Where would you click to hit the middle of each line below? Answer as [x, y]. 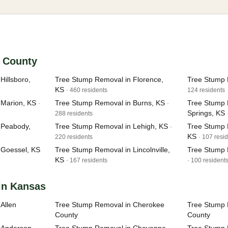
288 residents [74, 113]
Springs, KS [206, 113]
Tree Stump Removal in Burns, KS [110, 103]
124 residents [206, 90]
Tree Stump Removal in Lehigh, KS [111, 126]
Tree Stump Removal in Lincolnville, [112, 150]
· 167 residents [87, 160]
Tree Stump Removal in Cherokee [110, 205]
